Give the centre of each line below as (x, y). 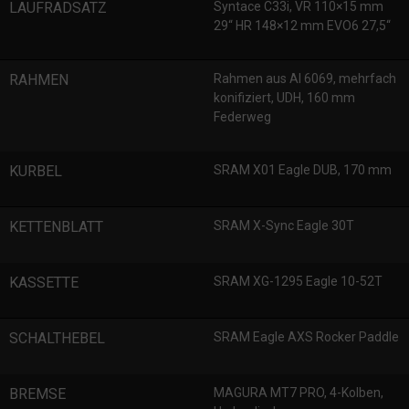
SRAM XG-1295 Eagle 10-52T (298, 281)
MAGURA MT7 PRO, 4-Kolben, (299, 393)
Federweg (242, 117)
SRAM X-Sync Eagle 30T (284, 225)
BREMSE (37, 394)
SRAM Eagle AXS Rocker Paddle (306, 337)
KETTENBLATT (56, 227)
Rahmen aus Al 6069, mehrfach (305, 79)
